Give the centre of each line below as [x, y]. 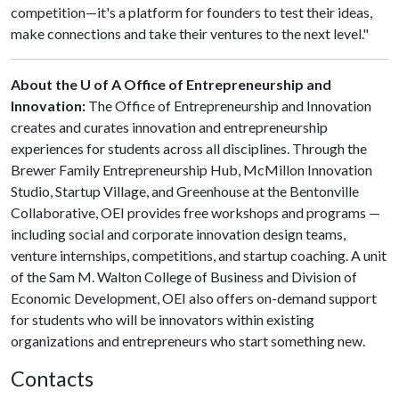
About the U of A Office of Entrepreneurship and [171, 84]
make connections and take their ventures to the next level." [191, 33]
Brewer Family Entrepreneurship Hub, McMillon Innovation [191, 170]
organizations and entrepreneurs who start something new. [191, 341]
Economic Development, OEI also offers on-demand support [194, 298]
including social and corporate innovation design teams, [178, 234]
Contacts [52, 379]
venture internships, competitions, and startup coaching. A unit [199, 255]
